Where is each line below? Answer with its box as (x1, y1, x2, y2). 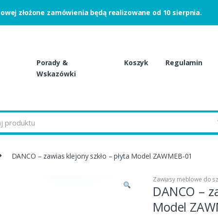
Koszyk (124, 58, 149, 68)
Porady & (36, 58, 68, 68)
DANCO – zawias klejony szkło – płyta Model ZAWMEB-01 (11, 151, 193, 161)
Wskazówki (36, 69, 76, 79)
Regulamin (165, 58, 202, 68)
